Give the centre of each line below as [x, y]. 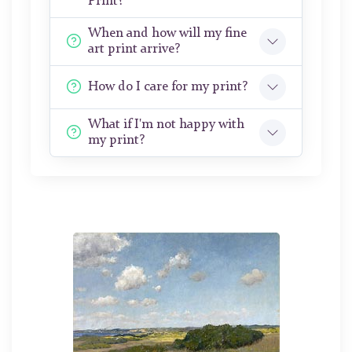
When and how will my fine [167, 34]
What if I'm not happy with [166, 125]
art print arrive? [134, 49]
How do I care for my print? [168, 87]
